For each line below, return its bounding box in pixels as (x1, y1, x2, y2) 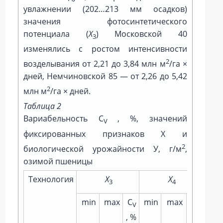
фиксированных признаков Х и (23, 128, 187, 139)
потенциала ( (23, 28, 89, 39)
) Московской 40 (96, 28, 187, 39)
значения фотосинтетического (23, 15, 187, 27)
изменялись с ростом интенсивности (23, 43, 187, 54)
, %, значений (117, 113, 187, 124)
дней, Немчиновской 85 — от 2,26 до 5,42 (23, 71, 187, 82)
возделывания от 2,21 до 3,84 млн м (23, 58, 166, 70)
